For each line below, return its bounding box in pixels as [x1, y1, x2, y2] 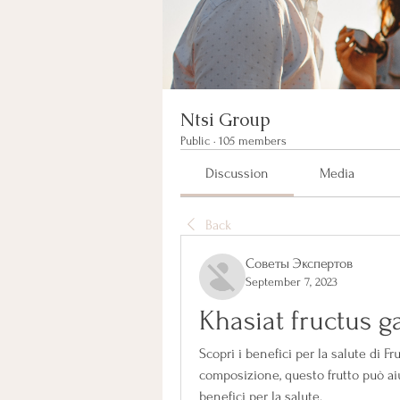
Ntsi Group [180, 108, 271, 131]
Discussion [205, 165, 270, 181]
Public [180, 134, 210, 147]
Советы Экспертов [246, 255, 353, 271]
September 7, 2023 [246, 275, 337, 288]
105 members [219, 134, 287, 147]
